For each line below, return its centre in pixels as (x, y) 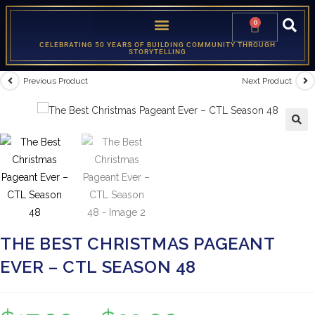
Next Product (267, 81)
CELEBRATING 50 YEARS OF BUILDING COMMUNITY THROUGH (157, 45)
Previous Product (56, 81)
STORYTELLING (157, 52)
